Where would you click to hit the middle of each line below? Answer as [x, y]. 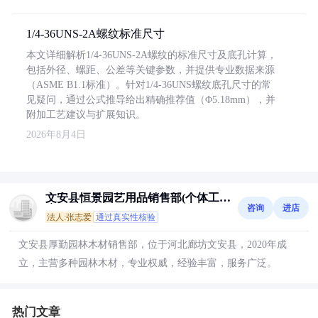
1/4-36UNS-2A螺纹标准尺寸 [95, 34]
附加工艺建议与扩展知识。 [86, 115]
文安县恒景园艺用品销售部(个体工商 [138, 198]
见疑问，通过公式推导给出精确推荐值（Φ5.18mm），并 [151, 100]
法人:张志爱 [69, 217]
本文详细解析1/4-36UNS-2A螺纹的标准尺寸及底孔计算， [152, 55]
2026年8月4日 [56, 135]
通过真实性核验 [126, 217]
